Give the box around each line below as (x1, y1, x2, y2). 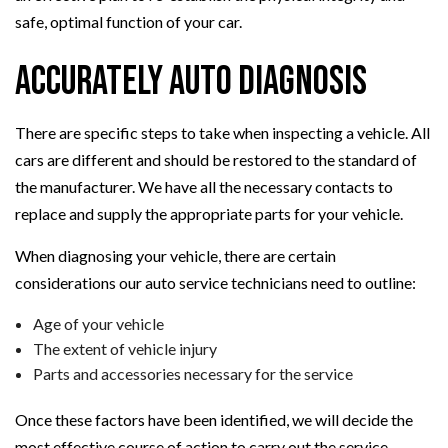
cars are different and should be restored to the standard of (15, 150, 417, 170)
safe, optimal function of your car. (15, 12, 242, 32)
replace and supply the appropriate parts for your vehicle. (15, 204, 409, 224)
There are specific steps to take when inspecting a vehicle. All (15, 123, 430, 143)
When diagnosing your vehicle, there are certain (15, 246, 336, 266)
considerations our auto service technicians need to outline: (15, 273, 416, 293)
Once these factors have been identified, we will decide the (15, 410, 413, 430)
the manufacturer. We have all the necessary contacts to (15, 177, 393, 197)
